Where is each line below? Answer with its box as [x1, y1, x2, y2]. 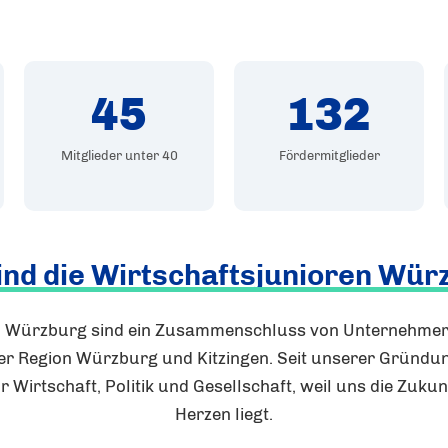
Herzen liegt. [175, 404, 273, 425]
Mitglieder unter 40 [60, 148, 178, 164]
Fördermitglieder [278, 148, 380, 164]
